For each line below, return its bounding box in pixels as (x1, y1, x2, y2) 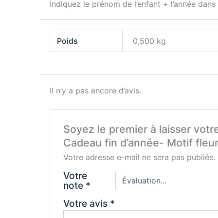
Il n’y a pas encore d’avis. (50, 86, 141, 96)
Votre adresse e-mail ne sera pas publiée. (63, 152, 216, 163)
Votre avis (63, 198, 110, 210)
